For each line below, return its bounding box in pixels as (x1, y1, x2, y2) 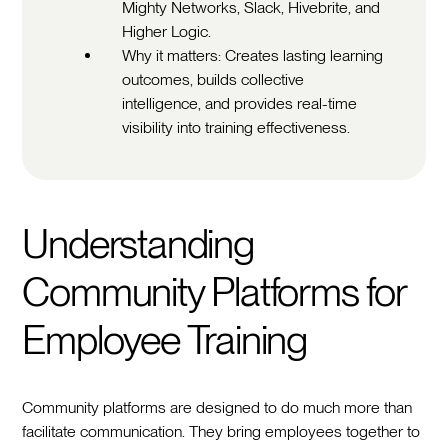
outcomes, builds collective (122, 69, 305, 89)
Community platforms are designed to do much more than (22, 397, 413, 417)
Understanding (22, 219, 254, 268)
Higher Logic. (122, 21, 212, 41)
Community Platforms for (22, 267, 406, 316)
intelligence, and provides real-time (122, 93, 358, 113)
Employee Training (22, 315, 307, 364)
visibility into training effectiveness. (122, 117, 351, 137)
